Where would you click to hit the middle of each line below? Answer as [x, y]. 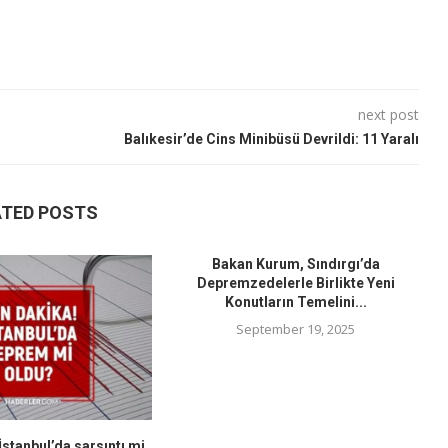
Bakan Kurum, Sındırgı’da [295, 264]
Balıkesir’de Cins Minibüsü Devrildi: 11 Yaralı [271, 139]
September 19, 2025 [296, 329]
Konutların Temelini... [295, 302]
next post [388, 115]
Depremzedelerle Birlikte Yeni [295, 283]
